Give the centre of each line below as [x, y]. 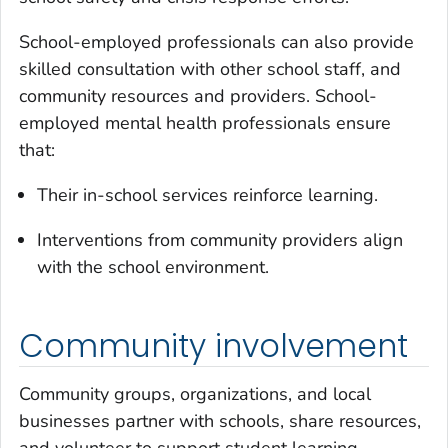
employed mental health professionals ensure [205, 123]
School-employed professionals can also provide [216, 42]
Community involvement [214, 346]
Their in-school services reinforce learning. [207, 195]
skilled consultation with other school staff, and [210, 69]
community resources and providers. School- [198, 96]
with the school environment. [153, 267]
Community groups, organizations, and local [195, 393]
